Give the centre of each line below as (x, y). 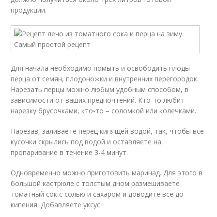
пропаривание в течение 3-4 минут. (70, 152)
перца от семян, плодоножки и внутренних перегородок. (105, 79)
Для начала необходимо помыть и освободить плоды (101, 68)
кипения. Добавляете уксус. (56, 205)
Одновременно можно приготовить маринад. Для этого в (107, 173)
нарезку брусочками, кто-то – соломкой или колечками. (104, 111)
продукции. (29, 10)
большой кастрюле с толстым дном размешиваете (95, 183)
